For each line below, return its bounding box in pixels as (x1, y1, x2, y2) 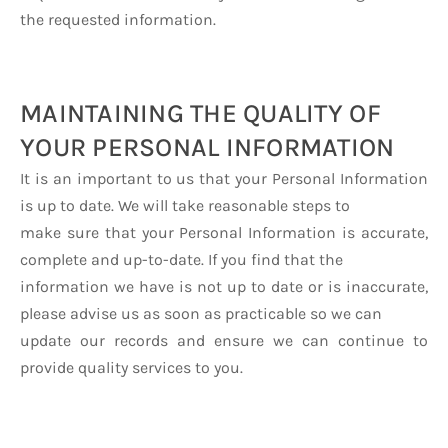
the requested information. (20, 10, 216, 29)
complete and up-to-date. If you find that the (20, 250, 343, 269)
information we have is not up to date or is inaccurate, (20, 277, 428, 296)
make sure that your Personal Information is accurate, (20, 223, 428, 242)
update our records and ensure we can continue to (20, 331, 428, 350)
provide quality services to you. (20, 358, 243, 377)
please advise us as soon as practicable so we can (20, 304, 382, 323)
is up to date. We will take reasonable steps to (20, 196, 350, 215)
